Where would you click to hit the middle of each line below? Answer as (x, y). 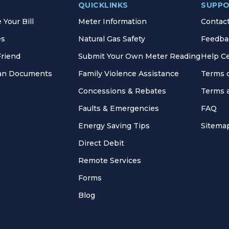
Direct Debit (101, 143)
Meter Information (112, 21)
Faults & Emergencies (118, 108)
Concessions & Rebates (122, 91)
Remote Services (109, 160)
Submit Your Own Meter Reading (139, 56)
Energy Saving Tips (114, 125)
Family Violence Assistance (128, 73)
